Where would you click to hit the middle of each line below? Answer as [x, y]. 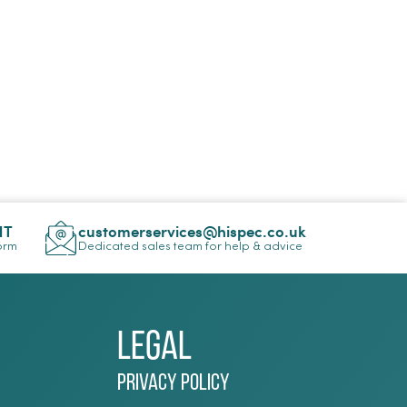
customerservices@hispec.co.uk [192, 230]
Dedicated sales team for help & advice [190, 247]
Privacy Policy [174, 383]
